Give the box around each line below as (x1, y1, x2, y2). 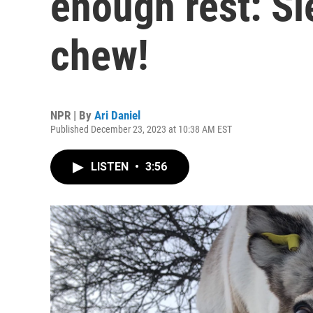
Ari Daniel (94, 108, 140, 122)
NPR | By (50, 108, 94, 122)
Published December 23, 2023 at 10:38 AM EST (50, 124, 232, 135)
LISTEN (91, 160, 131, 173)
